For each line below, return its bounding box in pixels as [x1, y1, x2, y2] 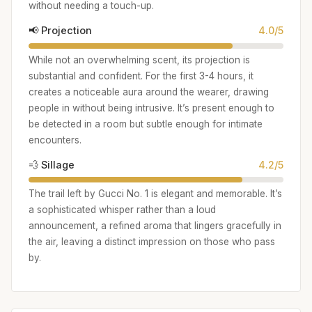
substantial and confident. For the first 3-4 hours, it [29, 70, 253, 81]
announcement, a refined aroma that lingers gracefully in [29, 220, 281, 232]
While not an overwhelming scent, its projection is [29, 54, 250, 65]
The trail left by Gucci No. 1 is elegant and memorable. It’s [29, 188, 282, 200]
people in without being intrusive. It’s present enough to [29, 102, 274, 114]
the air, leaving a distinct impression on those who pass [29, 236, 275, 248]
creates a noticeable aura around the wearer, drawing [29, 86, 269, 97]
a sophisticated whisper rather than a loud [29, 204, 216, 216]
